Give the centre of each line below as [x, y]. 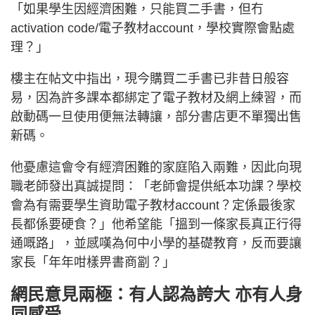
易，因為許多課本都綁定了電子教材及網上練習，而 [156, 97]
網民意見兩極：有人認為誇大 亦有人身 [156, 294]
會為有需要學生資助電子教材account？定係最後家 [153, 205]
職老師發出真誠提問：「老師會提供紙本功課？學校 [156, 186]
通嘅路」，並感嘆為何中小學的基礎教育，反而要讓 [156, 243]
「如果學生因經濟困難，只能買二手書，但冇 [137, 9]
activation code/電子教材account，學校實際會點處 [153, 28]
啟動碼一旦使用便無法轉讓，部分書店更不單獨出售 [156, 116]
